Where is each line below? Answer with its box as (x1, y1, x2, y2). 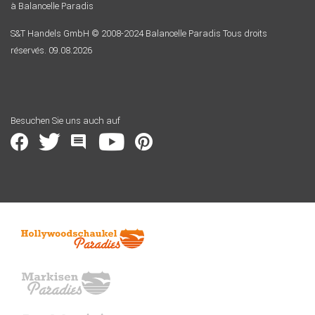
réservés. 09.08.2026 (11, 44, 92, 56)
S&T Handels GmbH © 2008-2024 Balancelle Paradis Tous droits (11, 27, 267, 39)
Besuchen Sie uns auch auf (11, 114, 120, 127)
